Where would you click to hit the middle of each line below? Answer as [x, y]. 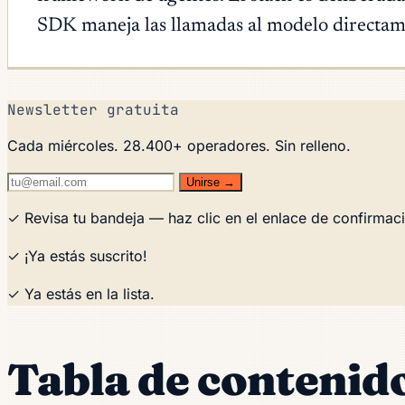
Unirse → [211, 182]
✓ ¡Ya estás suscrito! [77, 255]
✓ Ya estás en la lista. [81, 293]
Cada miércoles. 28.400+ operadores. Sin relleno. [179, 145]
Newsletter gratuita [93, 109]
